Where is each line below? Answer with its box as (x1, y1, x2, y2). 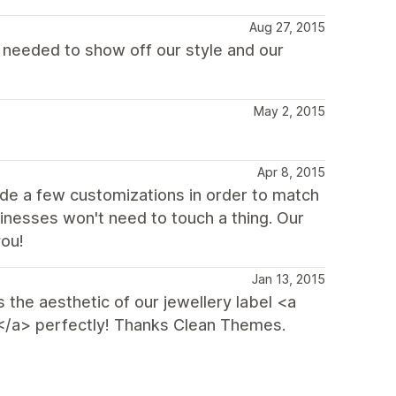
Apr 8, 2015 (257, 164, 325, 179)
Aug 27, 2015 (249, 19, 325, 34)
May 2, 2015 (254, 103, 325, 118)
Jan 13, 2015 (252, 271, 325, 286)
